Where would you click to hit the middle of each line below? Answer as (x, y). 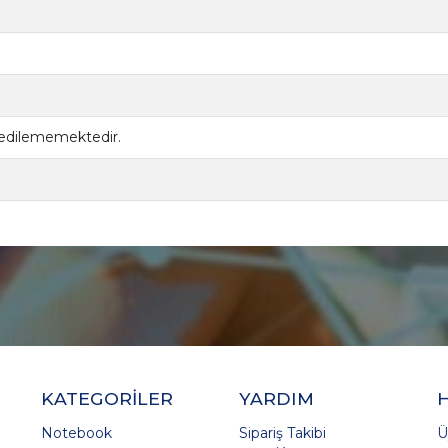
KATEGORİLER (107, 398)
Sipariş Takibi (282, 432)
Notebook (77, 432)
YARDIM (276, 398)
